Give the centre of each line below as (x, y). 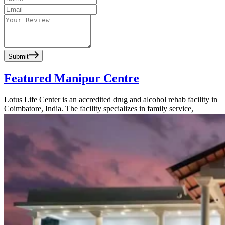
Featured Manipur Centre (72, 78)
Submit (18, 57)
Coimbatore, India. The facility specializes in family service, (99, 108)
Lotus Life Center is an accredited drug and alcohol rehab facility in (111, 99)
